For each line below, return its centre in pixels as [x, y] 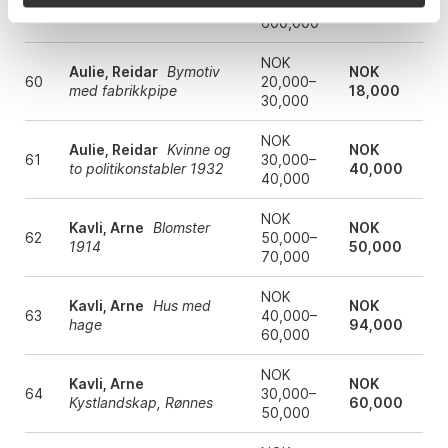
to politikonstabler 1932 [145, 169]
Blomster [181, 228]
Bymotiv [193, 72]
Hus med [181, 306]
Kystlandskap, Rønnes [140, 403]
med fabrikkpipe [122, 91]
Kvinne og [198, 150]
